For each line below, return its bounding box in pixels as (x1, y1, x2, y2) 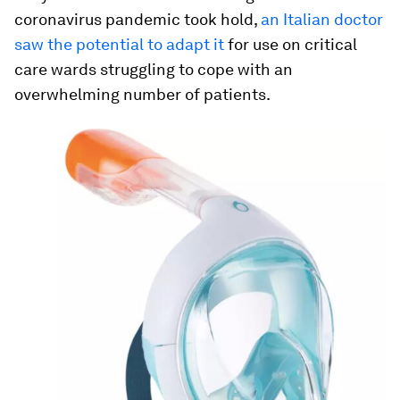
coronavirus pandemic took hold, (14, 10, 261, 29)
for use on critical (224, 35, 357, 54)
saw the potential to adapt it (14, 35, 224, 54)
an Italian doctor (261, 10, 383, 29)
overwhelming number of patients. (14, 85, 271, 104)
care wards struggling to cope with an (14, 60, 293, 79)
